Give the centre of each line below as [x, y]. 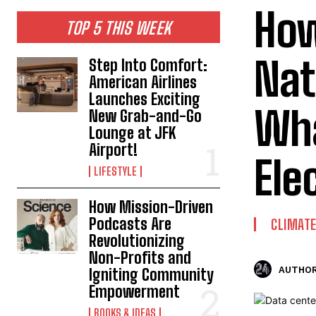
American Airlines [143, 82]
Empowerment [135, 292]
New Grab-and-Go [146, 116]
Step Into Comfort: [148, 65]
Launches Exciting [145, 99]
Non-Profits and [140, 258]
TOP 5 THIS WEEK [119, 28]
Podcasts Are [130, 224]
